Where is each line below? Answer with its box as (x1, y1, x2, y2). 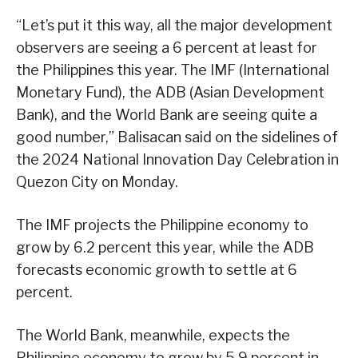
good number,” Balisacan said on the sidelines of (16, 129, 338, 146)
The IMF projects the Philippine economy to (16, 217, 308, 234)
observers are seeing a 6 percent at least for (16, 39, 317, 57)
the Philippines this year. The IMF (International (16, 62, 329, 79)
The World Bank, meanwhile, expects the (16, 327, 290, 344)
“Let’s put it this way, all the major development (16, 17, 332, 34)
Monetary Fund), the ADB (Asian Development (16, 84, 324, 101)
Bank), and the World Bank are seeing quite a (16, 106, 317, 124)
